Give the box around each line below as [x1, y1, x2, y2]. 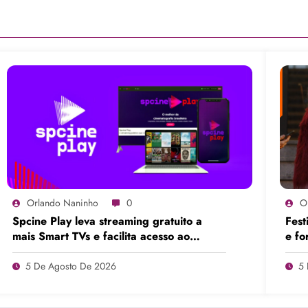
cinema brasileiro [12, 243, 100, 259]
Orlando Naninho [27, 195, 99, 210]
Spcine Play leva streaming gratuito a [12, 212, 203, 229]
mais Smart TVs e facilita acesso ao [12, 228, 190, 244]
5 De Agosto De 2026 [25, 258, 117, 273]
